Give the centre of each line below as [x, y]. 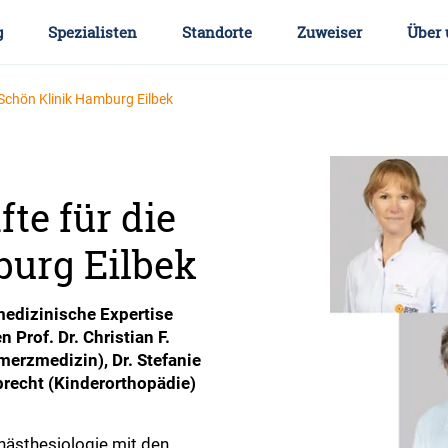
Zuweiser [330, 32]
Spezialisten [93, 32]
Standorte [217, 32]
